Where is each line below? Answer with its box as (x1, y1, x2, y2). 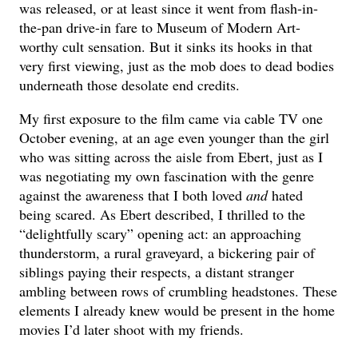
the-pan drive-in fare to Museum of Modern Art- (19, 17, 301, 37)
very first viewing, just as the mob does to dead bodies (19, 55, 335, 75)
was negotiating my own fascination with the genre (19, 165, 315, 185)
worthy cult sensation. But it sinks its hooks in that (19, 36, 313, 56)
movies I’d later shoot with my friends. (19, 319, 245, 339)
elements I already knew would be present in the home (19, 300, 336, 320)
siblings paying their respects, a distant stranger (19, 261, 295, 281)
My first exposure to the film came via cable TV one (19, 108, 324, 128)
